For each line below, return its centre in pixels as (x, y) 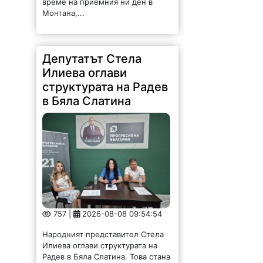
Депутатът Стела (92, 51)
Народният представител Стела (103, 226)
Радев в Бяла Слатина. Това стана (107, 249)
